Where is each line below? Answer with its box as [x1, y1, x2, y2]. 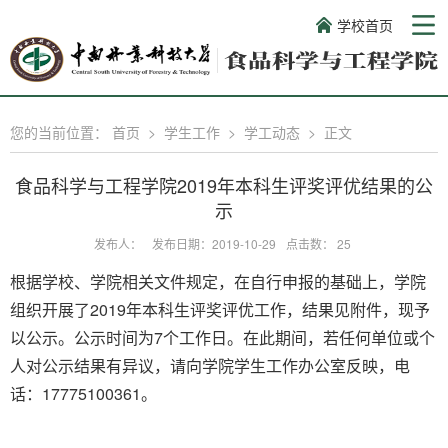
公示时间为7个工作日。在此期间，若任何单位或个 [74, 326, 435, 349]
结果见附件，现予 [302, 298, 430, 321]
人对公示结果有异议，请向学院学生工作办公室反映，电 [10, 354, 410, 377]
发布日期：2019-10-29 [152, 235, 276, 252]
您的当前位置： [10, 122, 112, 142]
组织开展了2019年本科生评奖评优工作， [10, 298, 302, 321]
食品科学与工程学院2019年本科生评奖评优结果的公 [15, 172, 433, 198]
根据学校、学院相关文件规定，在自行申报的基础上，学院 [10, 270, 426, 293]
